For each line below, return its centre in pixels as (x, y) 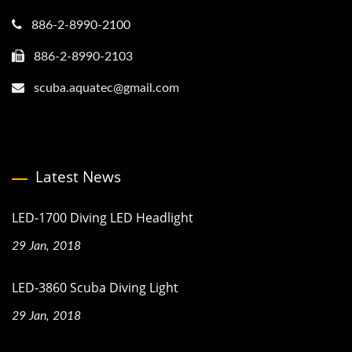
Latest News (78, 177)
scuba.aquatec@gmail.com (106, 88)
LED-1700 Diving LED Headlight (103, 218)
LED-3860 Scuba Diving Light (95, 288)
